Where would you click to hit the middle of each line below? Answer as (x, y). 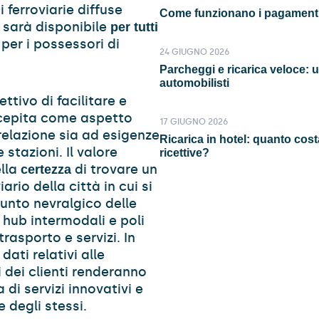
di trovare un (114, 169)
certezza (46, 169)
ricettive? (184, 153)
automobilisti (194, 83)
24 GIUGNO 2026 (194, 52)
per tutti (134, 27)
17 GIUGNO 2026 (194, 122)
